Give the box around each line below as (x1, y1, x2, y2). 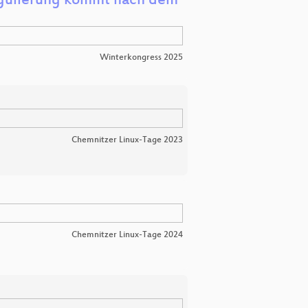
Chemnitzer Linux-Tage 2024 (71, 230, 183, 241)
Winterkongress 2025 (100, 52, 183, 63)
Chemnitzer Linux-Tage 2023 (71, 135, 183, 146)
